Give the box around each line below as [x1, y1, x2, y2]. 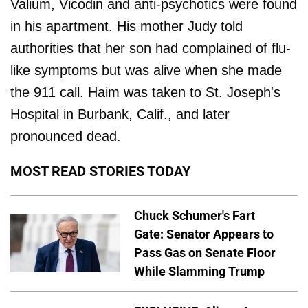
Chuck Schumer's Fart [134, 208, 255, 223]
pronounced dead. [10, 129, 121, 144]
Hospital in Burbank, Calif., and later [10, 107, 230, 122]
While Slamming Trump [134, 263, 265, 278]
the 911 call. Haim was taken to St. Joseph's [10, 85, 280, 100]
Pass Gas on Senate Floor [134, 245, 276, 260]
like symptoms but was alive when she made [10, 63, 282, 78]
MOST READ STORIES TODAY [10, 163, 190, 179]
